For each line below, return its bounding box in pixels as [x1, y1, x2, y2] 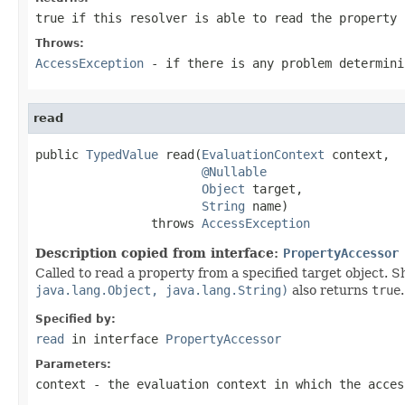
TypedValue [86, 146, 158, 162]
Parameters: [35, 357, 111, 371]
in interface [64, 331, 165, 346]
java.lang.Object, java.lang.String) [35, 282, 288, 297]
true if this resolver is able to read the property [35, 10, 397, 25]
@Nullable [202, 164, 267, 179]
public [35, 146, 86, 162]
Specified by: [35, 312, 116, 325]
